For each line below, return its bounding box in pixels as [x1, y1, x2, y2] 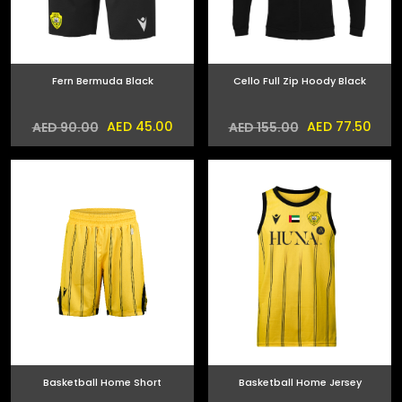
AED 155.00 [228, 118, 299, 136]
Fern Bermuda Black [51, 74, 153, 89]
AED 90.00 [31, 118, 99, 136]
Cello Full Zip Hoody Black [233, 74, 366, 89]
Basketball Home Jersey [238, 375, 362, 390]
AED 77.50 [302, 118, 371, 136]
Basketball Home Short [43, 375, 162, 390]
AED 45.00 [102, 118, 173, 136]
